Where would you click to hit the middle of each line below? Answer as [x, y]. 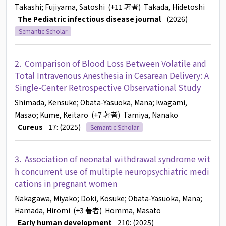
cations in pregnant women [66, 183]
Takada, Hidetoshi [174, 7]
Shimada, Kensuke [46, 103]
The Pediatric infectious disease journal [88, 19]
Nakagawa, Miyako [46, 199]
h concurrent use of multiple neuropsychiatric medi [112, 171]
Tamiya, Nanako [151, 115]
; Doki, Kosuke [101, 199]
